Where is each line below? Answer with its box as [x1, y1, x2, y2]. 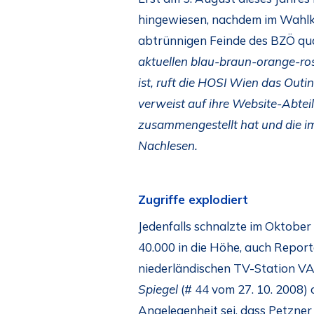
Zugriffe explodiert [138, 191, 248, 207]
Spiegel [138, 282, 178, 297]
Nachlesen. [138, 137, 198, 153]
